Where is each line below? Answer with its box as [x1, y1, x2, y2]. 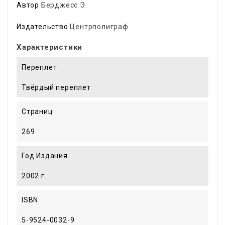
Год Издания [22, 151, 68, 160]
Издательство [17, 22, 68, 31]
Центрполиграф [70, 22, 129, 31]
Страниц [22, 107, 53, 116]
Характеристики [17, 42, 83, 52]
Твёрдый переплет [22, 83, 91, 91]
